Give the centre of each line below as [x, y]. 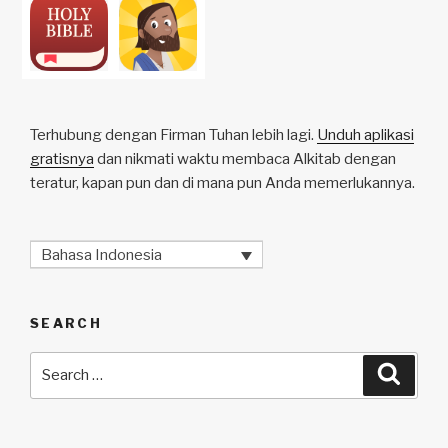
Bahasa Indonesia [101, 254]
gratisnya [62, 158]
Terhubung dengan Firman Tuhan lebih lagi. [173, 134]
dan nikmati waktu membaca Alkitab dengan [245, 158]
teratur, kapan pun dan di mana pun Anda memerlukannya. [222, 182]
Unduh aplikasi [365, 134]
